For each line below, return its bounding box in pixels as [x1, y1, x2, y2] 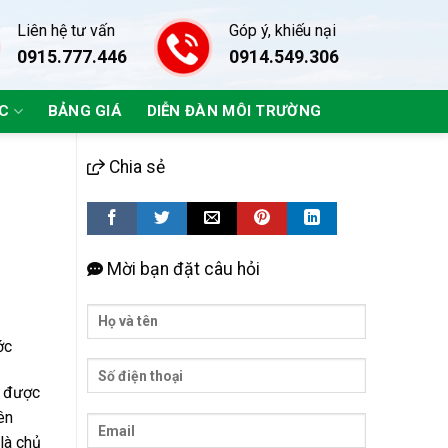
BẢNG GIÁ [47, 102, 123, 120]
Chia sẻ [104, 157, 165, 177]
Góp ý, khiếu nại [229, 21, 337, 41]
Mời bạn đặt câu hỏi [102, 258, 260, 279]
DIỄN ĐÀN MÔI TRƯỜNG [146, 102, 322, 120]
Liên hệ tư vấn [16, 21, 115, 41]
